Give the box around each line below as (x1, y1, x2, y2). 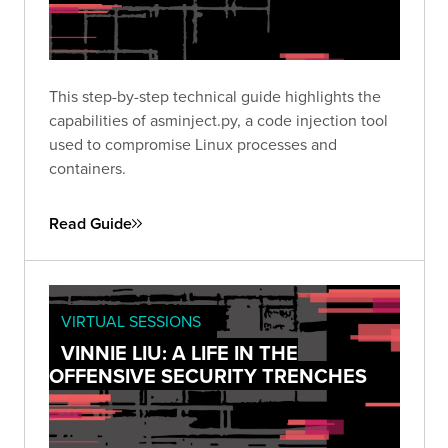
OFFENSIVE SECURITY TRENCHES (49, 360, 367, 390)
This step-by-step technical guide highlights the (49, 84, 381, 107)
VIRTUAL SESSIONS (61, 309, 201, 332)
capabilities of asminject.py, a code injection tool (49, 108, 388, 131)
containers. (49, 156, 126, 179)
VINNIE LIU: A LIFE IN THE (61, 337, 298, 367)
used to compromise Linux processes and (49, 132, 337, 155)
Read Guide (49, 211, 132, 235)
